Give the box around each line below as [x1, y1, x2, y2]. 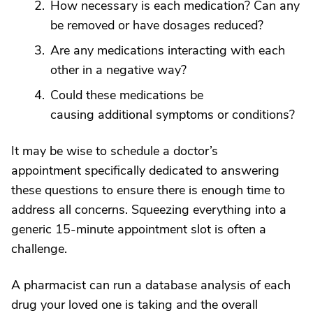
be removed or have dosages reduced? [50, 17, 263, 34]
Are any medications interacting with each [50, 42, 285, 59]
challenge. [11, 240, 67, 257]
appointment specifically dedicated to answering [11, 162, 279, 179]
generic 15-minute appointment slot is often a [11, 221, 266, 238]
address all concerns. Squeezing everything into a [11, 201, 286, 218]
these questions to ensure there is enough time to [11, 182, 285, 198]
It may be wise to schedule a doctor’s [11, 143, 218, 159]
